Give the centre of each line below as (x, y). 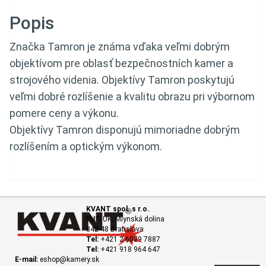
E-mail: (26, 259)
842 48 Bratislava (115, 229)
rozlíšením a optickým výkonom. (86, 146)
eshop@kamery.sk (69, 259)
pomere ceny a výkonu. (64, 113)
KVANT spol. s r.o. (118, 209)
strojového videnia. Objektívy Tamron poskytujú (122, 80)
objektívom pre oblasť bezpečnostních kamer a (121, 63)
